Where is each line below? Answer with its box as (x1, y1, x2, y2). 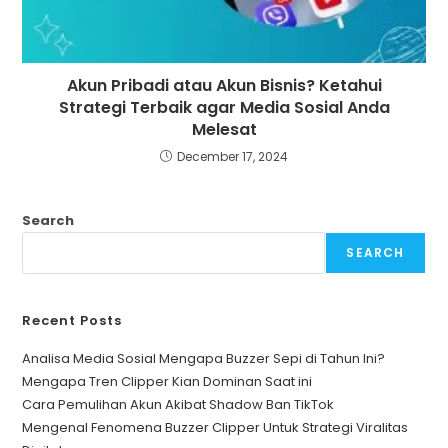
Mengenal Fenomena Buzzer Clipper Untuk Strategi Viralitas (22, 418, 409, 438)
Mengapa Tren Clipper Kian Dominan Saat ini (22, 372, 313, 392)
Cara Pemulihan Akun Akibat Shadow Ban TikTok (22, 395, 335, 415)
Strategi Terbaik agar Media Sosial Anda (58, 96, 390, 120)
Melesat (191, 118, 257, 142)
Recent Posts (22, 311, 123, 331)
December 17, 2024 (177, 148, 288, 166)
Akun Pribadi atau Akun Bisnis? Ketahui (66, 74, 382, 98)
